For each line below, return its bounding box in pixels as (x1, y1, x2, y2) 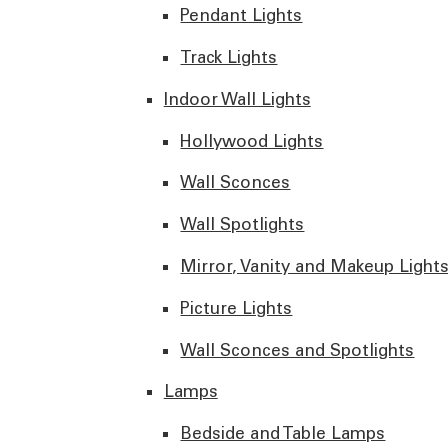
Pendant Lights (180, 5, 303, 26)
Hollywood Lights (180, 130, 324, 151)
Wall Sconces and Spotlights (180, 339, 415, 360)
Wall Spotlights (180, 214, 305, 235)
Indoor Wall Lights (163, 88, 311, 109)
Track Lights (180, 46, 278, 67)
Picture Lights (180, 297, 293, 318)
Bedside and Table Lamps (180, 423, 386, 444)
